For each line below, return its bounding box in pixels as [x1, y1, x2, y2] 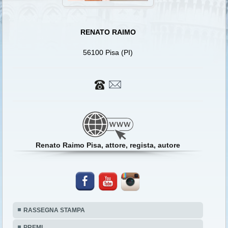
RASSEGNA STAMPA [23, 206, 85, 214]
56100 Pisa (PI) [83, 48, 133, 57]
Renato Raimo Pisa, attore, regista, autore [36, 141, 181, 150]
